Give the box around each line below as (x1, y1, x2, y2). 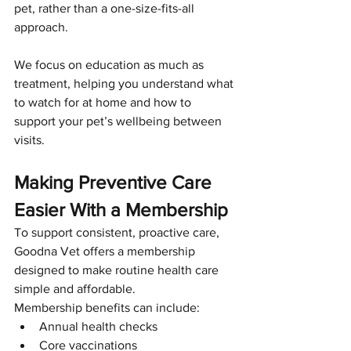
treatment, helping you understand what (14, 76, 237, 90)
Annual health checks (39, 319, 157, 333)
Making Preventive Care (14, 171, 216, 193)
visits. (14, 132, 45, 147)
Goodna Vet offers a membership (14, 244, 198, 258)
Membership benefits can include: (14, 300, 200, 314)
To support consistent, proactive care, (14, 225, 223, 239)
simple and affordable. (14, 281, 136, 295)
